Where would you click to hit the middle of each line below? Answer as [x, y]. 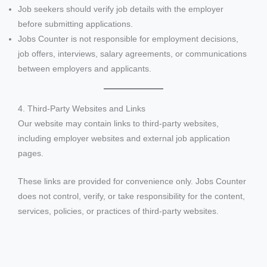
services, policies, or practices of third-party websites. [118, 212]
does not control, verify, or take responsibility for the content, [131, 197]
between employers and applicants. [85, 69]
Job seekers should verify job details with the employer [121, 9]
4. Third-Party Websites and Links [82, 109]
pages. [31, 154]
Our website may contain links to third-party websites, [118, 124]
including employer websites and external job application [124, 139]
